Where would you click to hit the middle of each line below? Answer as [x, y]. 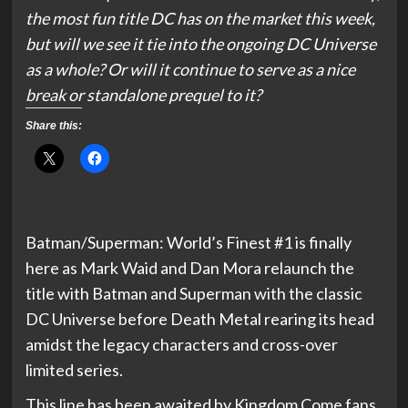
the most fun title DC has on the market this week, [200, 18]
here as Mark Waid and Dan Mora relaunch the [189, 268]
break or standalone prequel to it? [143, 95]
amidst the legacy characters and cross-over [181, 344]
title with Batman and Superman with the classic [194, 293]
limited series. [74, 370]
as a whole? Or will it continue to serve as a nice [190, 69]
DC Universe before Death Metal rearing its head [199, 319]
